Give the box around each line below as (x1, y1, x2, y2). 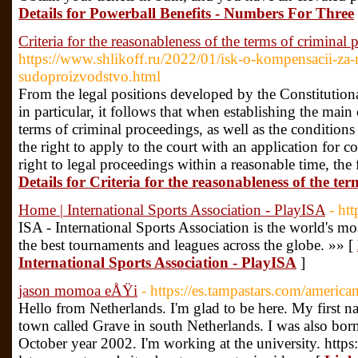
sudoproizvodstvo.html (18, 68, 161, 85)
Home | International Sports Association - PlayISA (18, 201, 325, 218)
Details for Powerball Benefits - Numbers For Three (18, 5, 354, 22)
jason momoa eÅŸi (18, 282, 137, 299)
